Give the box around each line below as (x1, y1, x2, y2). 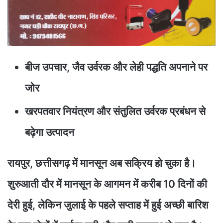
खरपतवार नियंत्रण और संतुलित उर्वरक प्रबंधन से (25, 105, 206, 117)
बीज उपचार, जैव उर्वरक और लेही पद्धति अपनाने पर (25, 60, 208, 73)
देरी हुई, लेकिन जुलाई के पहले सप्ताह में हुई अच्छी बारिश (7, 198, 209, 211)
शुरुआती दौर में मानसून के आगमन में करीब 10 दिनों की (7, 177, 207, 190)
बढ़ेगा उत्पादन (25, 125, 74, 138)
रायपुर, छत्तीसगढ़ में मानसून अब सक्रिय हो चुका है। (7, 156, 196, 169)
